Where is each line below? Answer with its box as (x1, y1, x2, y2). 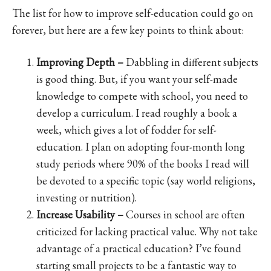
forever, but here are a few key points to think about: (12, 22, 244, 37)
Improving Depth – (36, 54, 123, 69)
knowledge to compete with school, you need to (36, 88, 248, 103)
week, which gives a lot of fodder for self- (36, 122, 217, 137)
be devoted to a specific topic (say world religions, (36, 173, 255, 188)
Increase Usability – (36, 207, 123, 221)
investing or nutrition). (36, 190, 137, 204)
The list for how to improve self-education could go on (12, 5, 253, 20)
